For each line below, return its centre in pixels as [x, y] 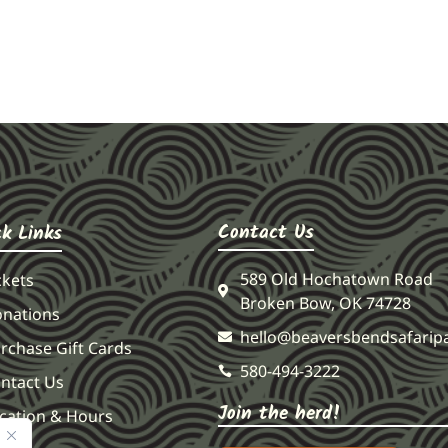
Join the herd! [279, 414]
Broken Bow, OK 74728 [326, 303]
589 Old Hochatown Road [337, 279]
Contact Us [265, 233]
